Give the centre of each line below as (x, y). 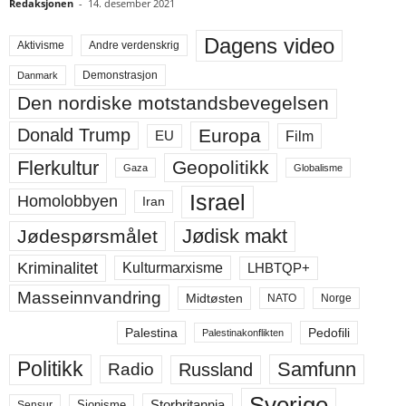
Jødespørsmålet (87, 237)
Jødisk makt (235, 236)
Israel (217, 202)
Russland (216, 369)
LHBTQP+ (279, 267)
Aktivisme (41, 45)
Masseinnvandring (89, 297)
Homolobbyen (68, 202)
